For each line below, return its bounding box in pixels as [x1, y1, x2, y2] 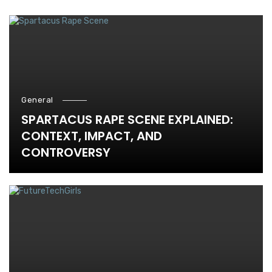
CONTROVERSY [21, 144, 110, 161]
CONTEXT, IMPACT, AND [21, 127, 162, 145]
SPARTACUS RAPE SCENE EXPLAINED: [21, 111, 233, 129]
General [21, 95, 53, 105]
